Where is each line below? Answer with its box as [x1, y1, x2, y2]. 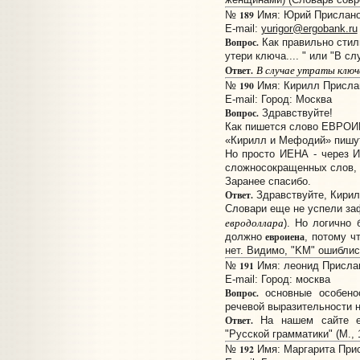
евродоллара [224, 215, 284, 230]
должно [224, 231, 266, 243]
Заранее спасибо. [224, 175, 311, 188]
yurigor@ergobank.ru [260, 22, 358, 35]
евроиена [265, 230, 305, 244]
